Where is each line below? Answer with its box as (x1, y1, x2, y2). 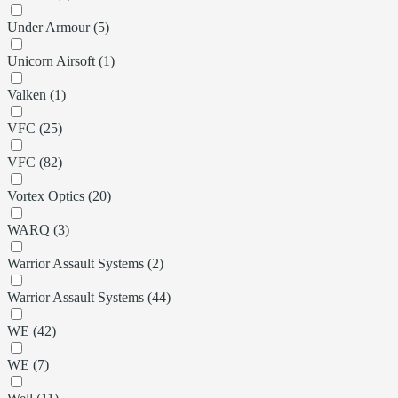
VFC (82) (7, 154, 62, 170)
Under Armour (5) (7, 19, 109, 35)
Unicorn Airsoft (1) (7, 52, 115, 68)
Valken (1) (7, 86, 66, 102)
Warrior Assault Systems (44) (7, 289, 171, 305)
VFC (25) (7, 120, 62, 136)
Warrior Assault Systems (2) (7, 255, 163, 271)
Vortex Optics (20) (7, 187, 111, 203)
